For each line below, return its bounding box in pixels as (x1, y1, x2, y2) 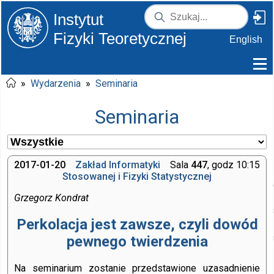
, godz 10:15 (207, 159, 260, 171)
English (229, 34, 262, 45)
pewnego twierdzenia (66, 232, 208, 250)
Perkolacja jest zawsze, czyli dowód (16, 215, 258, 233)
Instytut (53, 10, 103, 29)
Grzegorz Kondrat (14, 192, 89, 204)
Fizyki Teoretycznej (53, 29, 187, 48)
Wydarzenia (31, 78, 81, 89)
